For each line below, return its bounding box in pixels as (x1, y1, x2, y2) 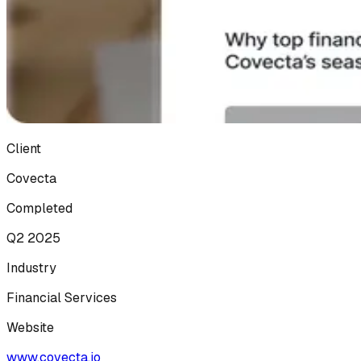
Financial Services (6, 288, 117, 306)
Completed (6, 199, 73, 217)
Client (6, 139, 41, 157)
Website (6, 318, 54, 336)
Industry (6, 259, 56, 276)
